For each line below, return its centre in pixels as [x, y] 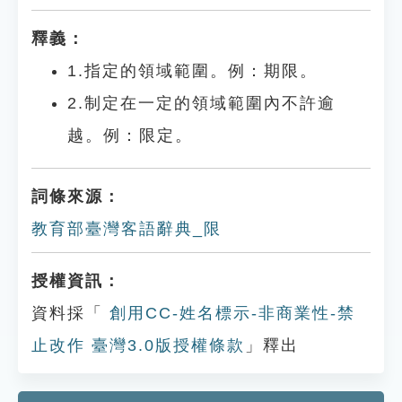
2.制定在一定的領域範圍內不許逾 [201, 103]
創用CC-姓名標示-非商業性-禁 [229, 313]
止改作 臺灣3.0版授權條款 [138, 345]
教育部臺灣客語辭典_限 [127, 229]
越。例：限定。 [130, 135]
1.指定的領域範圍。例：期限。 [192, 71]
